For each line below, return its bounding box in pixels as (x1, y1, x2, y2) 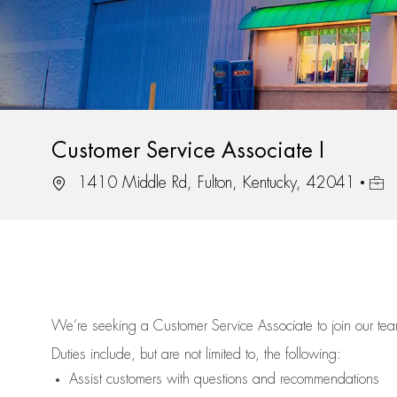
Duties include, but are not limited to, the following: (51, 347, 341, 362)
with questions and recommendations (162, 372, 379, 387)
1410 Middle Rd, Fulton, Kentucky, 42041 (73, 175, 355, 191)
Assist (69, 372, 102, 387)
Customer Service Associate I (51, 140, 324, 162)
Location (51, 174, 99, 191)
